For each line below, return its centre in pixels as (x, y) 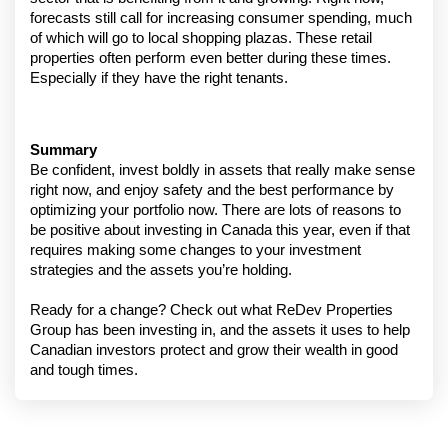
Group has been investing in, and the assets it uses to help (220, 330)
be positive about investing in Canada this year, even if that (220, 230)
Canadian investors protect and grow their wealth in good (214, 350)
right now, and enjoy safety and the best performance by (212, 190)
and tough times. (84, 370)
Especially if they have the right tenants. (159, 78)
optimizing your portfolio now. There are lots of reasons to (215, 210)
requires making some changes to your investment (195, 250)
